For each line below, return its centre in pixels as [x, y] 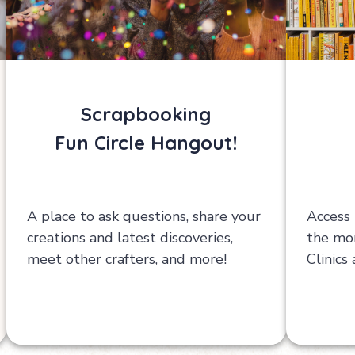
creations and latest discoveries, [130, 237]
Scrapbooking [146, 115]
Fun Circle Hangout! [146, 143]
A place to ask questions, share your [144, 216]
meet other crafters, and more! [127, 259]
